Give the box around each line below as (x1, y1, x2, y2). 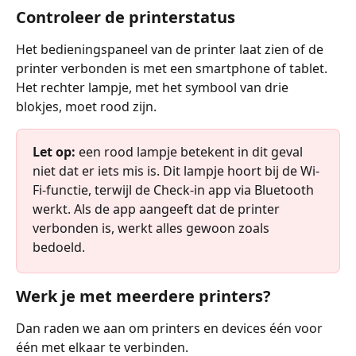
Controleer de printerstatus (16, 6, 235, 29)
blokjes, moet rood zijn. (16, 98, 157, 116)
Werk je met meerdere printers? (16, 285, 271, 308)
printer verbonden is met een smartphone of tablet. (16, 60, 331, 78)
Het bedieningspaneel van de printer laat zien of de (16, 41, 327, 59)
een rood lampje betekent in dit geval (75, 143, 306, 161)
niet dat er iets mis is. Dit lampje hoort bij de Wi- (33, 162, 319, 180)
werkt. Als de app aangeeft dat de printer (33, 200, 283, 219)
